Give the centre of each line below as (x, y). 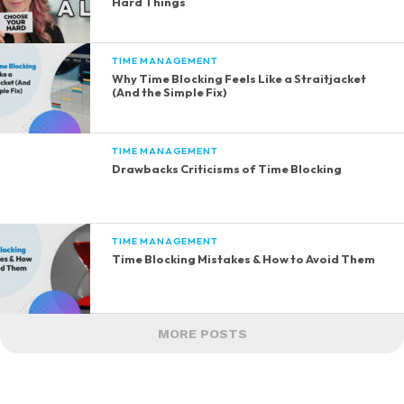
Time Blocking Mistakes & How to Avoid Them (244, 259)
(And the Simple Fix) (170, 92)
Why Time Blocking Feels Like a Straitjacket (239, 79)
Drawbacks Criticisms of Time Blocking (227, 169)
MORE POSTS (202, 334)
